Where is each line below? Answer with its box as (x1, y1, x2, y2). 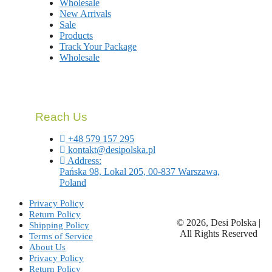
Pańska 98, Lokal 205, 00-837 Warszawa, (59, 166, 220, 177)
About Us (29, 242, 66, 253)
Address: (67, 155, 101, 166)
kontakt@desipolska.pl (68, 144, 155, 155)
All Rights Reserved (179, 228, 257, 239)
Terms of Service (29, 231, 93, 242)
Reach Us (35, 110, 87, 124)
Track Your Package (59, 41, 137, 52)
